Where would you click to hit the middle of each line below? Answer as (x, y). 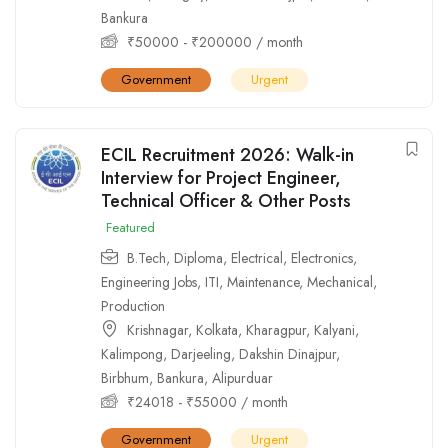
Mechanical (340, 281)
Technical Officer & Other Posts (226, 200)
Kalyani (334, 329)
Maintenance (263, 281)
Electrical (257, 257)
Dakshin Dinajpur (287, 353)
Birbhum (125, 377)
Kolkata (217, 329)
